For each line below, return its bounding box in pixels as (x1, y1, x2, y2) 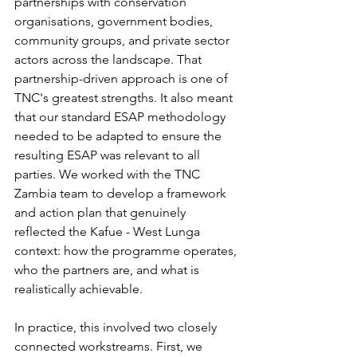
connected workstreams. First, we (14, 339, 206, 354)
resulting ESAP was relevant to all (14, 147, 203, 163)
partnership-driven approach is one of (14, 71, 231, 86)
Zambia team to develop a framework (14, 186, 229, 201)
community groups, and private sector (14, 33, 233, 48)
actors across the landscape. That (14, 52, 205, 67)
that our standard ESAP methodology (14, 109, 229, 124)
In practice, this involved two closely (14, 320, 220, 335)
